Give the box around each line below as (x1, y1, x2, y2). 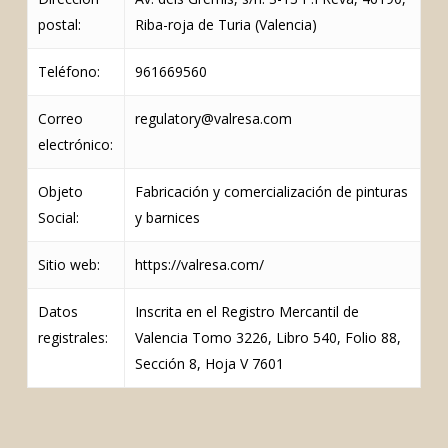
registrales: (37, 328, 108, 347)
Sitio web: (37, 255, 100, 274)
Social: (37, 208, 79, 227)
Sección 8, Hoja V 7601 (134, 354, 284, 373)
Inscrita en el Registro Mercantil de (134, 302, 359, 321)
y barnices (134, 208, 200, 227)
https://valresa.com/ (134, 255, 264, 274)
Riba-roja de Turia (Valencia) (134, 15, 317, 34)
